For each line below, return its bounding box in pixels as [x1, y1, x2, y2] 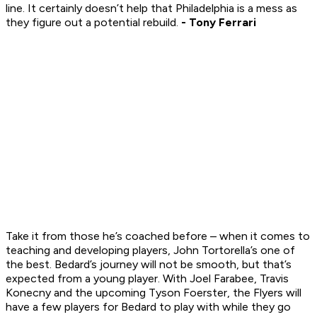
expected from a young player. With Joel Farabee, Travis [6, 272, 289, 286]
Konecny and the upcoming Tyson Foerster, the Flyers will [6, 286, 301, 300]
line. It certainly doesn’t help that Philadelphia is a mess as [6, 1, 297, 16]
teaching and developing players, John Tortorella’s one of [6, 243, 295, 258]
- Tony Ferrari [181, 16, 256, 30]
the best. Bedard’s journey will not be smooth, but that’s [6, 258, 292, 272]
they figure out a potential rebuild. [6, 16, 181, 30]
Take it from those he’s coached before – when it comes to [6, 229, 310, 243]
